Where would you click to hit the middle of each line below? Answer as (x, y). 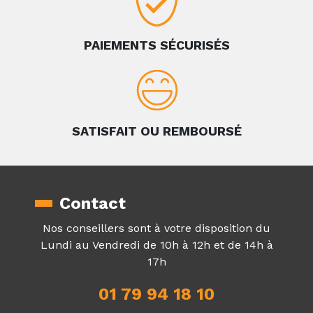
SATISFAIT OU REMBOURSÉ (156, 131)
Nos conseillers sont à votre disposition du (156, 228)
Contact (93, 203)
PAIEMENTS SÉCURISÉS (156, 45)
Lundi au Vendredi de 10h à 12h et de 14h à (156, 245)
